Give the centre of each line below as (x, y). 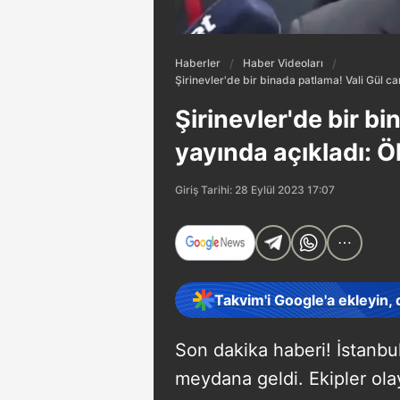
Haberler (198, 63)
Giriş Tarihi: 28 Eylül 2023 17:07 (255, 189)
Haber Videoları (283, 63)
